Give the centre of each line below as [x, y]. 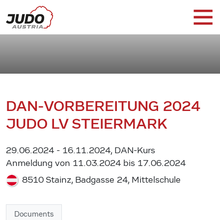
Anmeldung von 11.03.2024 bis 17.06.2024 [96, 163]
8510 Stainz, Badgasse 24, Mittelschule [100, 180]
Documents [34, 214]
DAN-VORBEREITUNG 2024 [103, 106]
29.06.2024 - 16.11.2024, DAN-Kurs [81, 150]
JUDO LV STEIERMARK [87, 124]
